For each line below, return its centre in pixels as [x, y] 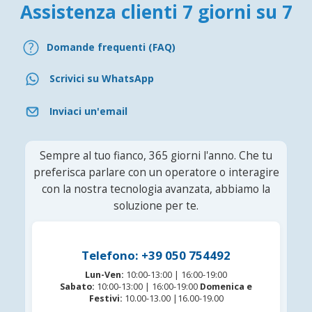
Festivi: [106, 298]
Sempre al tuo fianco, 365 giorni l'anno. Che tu [156, 155]
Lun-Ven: [104, 274]
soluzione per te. [156, 205]
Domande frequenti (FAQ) [111, 47]
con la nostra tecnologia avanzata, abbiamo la [156, 189]
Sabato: [77, 286]
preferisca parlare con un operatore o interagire [156, 172]
